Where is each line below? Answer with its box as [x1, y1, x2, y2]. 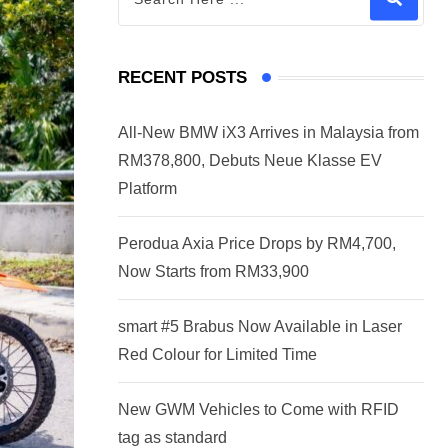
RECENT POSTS [118, 68, 247, 88]
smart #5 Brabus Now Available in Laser [118, 318, 402, 336]
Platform [118, 180, 177, 198]
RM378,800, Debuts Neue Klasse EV [118, 152, 382, 170]
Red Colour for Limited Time [118, 346, 317, 364]
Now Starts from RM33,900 [118, 263, 309, 281]
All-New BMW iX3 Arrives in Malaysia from [118, 124, 419, 142]
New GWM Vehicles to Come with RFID [118, 401, 399, 419]
